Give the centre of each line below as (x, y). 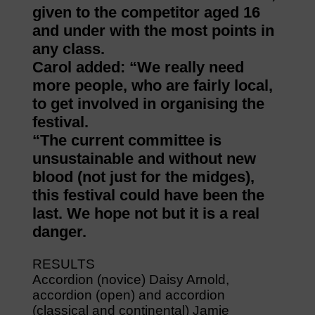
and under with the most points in (153, 30)
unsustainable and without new (144, 158)
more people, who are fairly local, (152, 85)
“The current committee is (127, 140)
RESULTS (63, 264)
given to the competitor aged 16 (146, 12)
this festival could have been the (148, 195)
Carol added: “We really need (138, 67)
